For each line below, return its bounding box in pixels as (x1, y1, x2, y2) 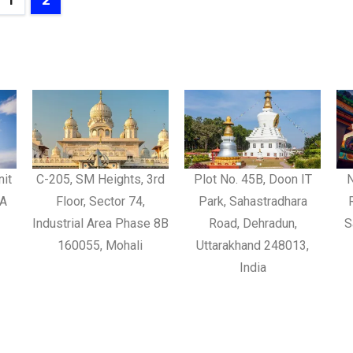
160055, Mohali (58, 238, 143, 254)
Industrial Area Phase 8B (32, 216, 169, 232)
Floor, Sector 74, (55, 194, 145, 210)
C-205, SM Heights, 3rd (35, 172, 165, 188)
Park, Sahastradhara (198, 194, 307, 210)
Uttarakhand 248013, (196, 238, 310, 254)
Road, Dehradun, (208, 216, 297, 232)
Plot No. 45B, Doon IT (193, 172, 312, 188)
